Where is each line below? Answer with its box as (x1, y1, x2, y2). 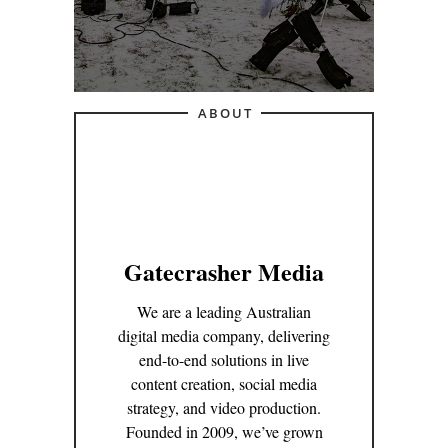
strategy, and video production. (127, 397, 321, 418)
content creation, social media (131, 373, 317, 394)
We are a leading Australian (137, 301, 311, 322)
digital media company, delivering (118, 325, 330, 346)
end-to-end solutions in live (139, 349, 309, 370)
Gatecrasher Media (124, 254, 324, 289)
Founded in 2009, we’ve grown (125, 421, 323, 442)
